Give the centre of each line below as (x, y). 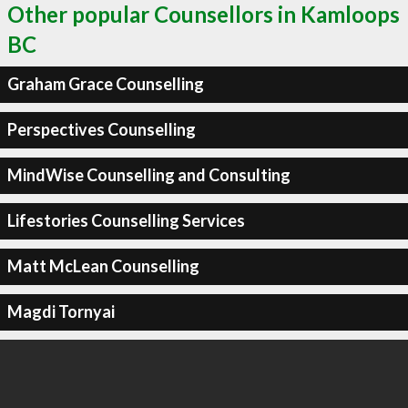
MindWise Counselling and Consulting (148, 175)
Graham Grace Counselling (105, 84)
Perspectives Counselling (101, 129)
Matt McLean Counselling (103, 266)
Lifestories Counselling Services (126, 220)
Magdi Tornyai (61, 311)
